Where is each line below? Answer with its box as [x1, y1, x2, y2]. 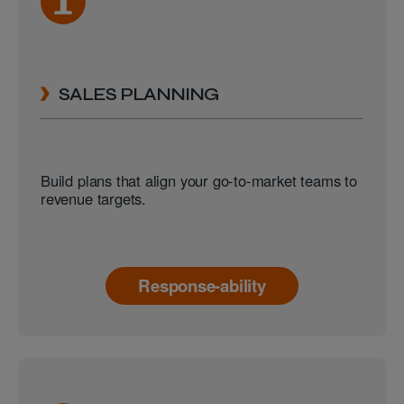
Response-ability [138, 272, 266, 298]
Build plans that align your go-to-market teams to [41, 170, 357, 192]
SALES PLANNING [59, 83, 218, 105]
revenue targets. [41, 188, 147, 210]
